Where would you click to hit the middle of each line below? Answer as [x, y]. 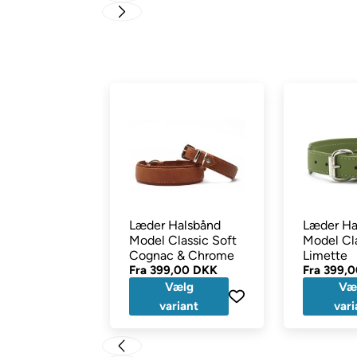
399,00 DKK [183, 271]
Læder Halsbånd [175, 226]
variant [179, 306]
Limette [326, 256]
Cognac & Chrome [205, 256]
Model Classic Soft [182, 241]
